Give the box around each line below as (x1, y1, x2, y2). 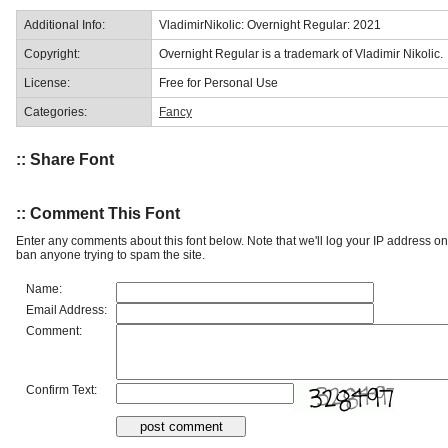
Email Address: (26, 302, 107, 317)
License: (24, 75, 70, 90)
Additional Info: (24, 17, 105, 32)
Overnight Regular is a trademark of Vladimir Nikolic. (159, 46, 443, 61)
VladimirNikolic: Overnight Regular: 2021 (159, 17, 381, 32)
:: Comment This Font (16, 204, 180, 222)
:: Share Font (16, 151, 114, 169)
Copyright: (24, 46, 80, 61)
